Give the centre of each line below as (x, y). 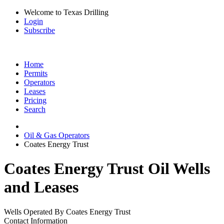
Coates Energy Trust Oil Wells (107, 169)
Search (35, 109)
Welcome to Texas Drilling (66, 12)
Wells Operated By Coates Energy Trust (67, 211)
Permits (36, 73)
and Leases (41, 187)
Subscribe (39, 30)
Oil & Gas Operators (57, 135)
